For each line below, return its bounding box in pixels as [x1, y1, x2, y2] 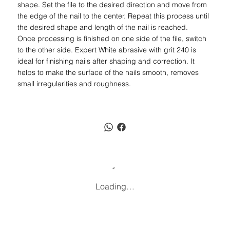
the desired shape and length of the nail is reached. [17, 23, 188, 32]
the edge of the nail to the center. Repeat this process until [17, 11, 209, 21]
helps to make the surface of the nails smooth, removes [17, 68, 199, 78]
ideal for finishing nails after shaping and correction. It [17, 56, 195, 66]
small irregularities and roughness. [17, 79, 131, 89]
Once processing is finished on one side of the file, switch [17, 34, 207, 44]
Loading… [95, 181, 135, 192]
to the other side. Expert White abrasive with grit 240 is [17, 45, 197, 55]
